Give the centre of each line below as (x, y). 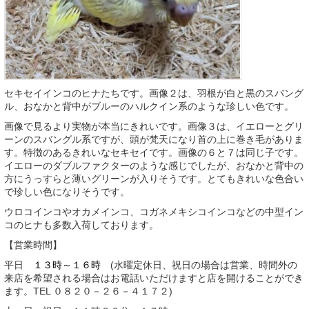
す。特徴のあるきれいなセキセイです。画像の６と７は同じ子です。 (154, 152)
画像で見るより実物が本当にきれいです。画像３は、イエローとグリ (154, 126)
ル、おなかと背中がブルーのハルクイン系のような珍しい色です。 (149, 106)
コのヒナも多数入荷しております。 (81, 225)
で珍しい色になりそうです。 (67, 191)
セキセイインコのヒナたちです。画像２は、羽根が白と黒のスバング (154, 93)
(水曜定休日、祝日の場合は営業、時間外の (199, 265)
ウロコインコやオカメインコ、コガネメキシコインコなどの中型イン (154, 211)
